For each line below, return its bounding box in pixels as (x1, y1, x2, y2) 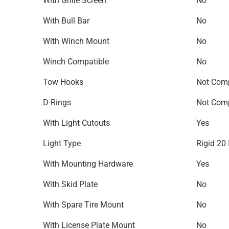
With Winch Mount (43, 36, 109, 46)
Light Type (43, 139, 81, 148)
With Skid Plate (43, 179, 98, 189)
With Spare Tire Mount (43, 200, 124, 210)
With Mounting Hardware (43, 159, 133, 169)
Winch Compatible (43, 57, 109, 66)
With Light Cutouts (43, 118, 110, 128)
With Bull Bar (43, 16, 89, 26)
